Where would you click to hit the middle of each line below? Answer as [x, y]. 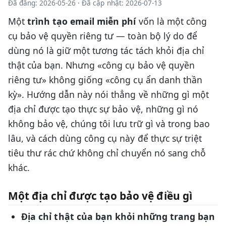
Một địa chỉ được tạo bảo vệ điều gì [100, 195]
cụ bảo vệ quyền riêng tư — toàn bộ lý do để [103, 36]
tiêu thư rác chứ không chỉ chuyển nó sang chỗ [107, 153]
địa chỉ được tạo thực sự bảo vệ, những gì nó [103, 109]
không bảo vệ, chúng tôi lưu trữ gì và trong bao [109, 123]
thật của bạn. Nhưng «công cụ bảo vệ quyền [101, 65]
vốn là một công [171, 21]
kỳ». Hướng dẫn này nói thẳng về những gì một [108, 94]
